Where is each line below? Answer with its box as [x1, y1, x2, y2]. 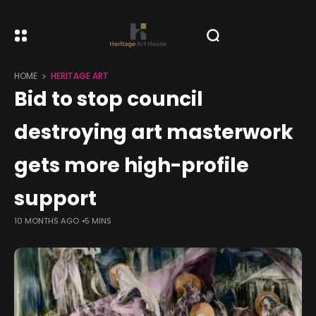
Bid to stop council [14, 85, 203, 113]
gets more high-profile [14, 152, 249, 179]
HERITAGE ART [51, 71, 109, 82]
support [14, 185, 97, 212]
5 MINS [85, 215, 111, 226]
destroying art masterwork [14, 119, 293, 146]
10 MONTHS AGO [14, 215, 79, 226]
